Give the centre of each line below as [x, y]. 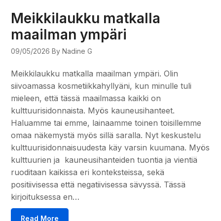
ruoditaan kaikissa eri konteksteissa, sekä [88, 172]
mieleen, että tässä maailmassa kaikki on [86, 98]
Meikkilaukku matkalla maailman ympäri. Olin [95, 73]
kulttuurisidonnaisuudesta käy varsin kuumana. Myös [110, 147]
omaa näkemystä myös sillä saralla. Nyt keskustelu [106, 135]
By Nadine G [72, 51]
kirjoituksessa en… [45, 197]
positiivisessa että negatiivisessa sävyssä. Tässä [98, 184]
